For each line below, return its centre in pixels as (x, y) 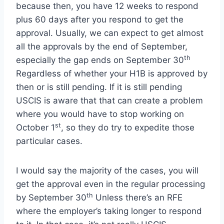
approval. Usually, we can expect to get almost (110, 33)
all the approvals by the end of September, (102, 47)
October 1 (35, 128)
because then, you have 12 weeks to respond (107, 6)
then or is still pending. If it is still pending (99, 87)
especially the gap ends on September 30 (100, 60)
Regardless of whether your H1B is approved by (112, 74)
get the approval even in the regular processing (110, 184)
